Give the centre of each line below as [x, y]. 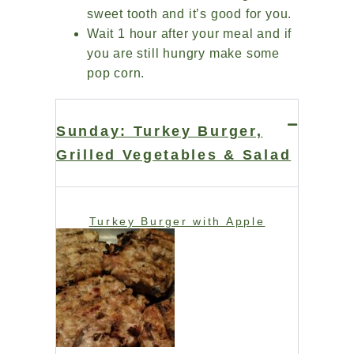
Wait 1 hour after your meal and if [190, 34]
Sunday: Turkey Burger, [160, 132]
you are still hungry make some [184, 54]
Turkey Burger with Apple [177, 222]
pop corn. [120, 73]
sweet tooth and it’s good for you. [192, 14]
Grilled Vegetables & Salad [174, 155]
